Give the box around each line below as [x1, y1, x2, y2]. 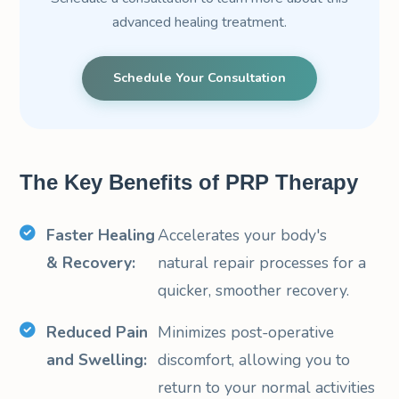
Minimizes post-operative [157, 321, 334, 343]
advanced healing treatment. [112, 12, 287, 32]
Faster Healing [46, 224, 156, 246]
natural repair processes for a [157, 251, 366, 273]
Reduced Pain [46, 321, 149, 343]
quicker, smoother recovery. [157, 279, 349, 301]
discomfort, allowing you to [157, 348, 350, 370]
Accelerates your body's [157, 224, 327, 246]
